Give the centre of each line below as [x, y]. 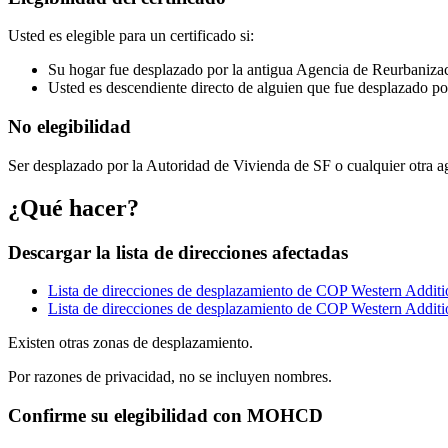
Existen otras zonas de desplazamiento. [130, 343]
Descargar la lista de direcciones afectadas [178, 252]
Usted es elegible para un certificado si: [131, 36]
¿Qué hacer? [73, 207]
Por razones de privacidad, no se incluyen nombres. [170, 377]
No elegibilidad [69, 127]
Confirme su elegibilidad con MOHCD [165, 416]
